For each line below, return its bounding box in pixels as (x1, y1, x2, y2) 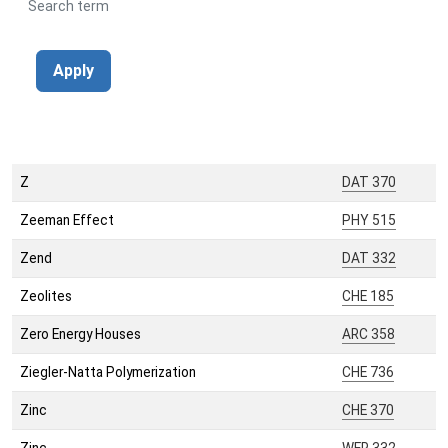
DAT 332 (342, 250, 396, 267)
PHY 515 (342, 212, 396, 229)
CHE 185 (342, 288, 394, 305)
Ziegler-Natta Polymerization (20, 364, 196, 381)
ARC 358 (342, 326, 395, 343)
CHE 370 (342, 402, 394, 419)
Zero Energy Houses (20, 326, 141, 343)
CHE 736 (342, 364, 394, 381)
